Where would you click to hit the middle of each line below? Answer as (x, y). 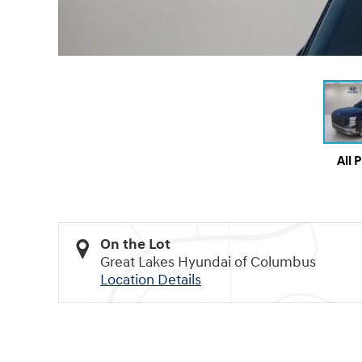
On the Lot (135, 244)
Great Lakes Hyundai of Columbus (208, 262)
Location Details (151, 280)
